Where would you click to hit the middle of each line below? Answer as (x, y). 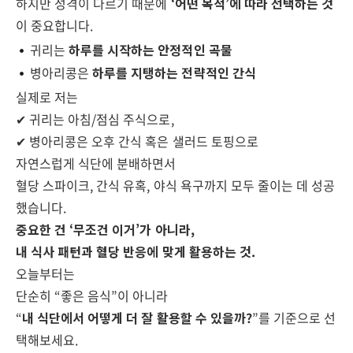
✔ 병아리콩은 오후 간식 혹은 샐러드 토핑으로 (137, 141)
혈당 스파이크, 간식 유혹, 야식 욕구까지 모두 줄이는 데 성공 (176, 185)
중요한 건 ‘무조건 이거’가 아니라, (105, 229)
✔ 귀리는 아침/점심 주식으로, (95, 119)
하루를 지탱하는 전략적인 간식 (174, 72)
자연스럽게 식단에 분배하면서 (96, 163)
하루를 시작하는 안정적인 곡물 (150, 50)
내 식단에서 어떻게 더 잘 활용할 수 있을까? (137, 318)
